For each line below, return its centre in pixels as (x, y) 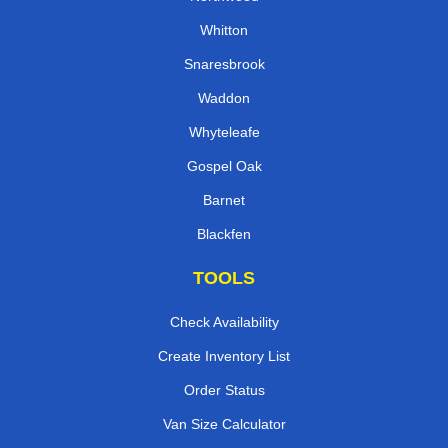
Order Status (224, 390)
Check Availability (224, 322)
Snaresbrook (224, 64)
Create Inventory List (224, 356)
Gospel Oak (224, 166)
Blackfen (224, 234)
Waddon (224, 98)
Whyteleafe (224, 132)
